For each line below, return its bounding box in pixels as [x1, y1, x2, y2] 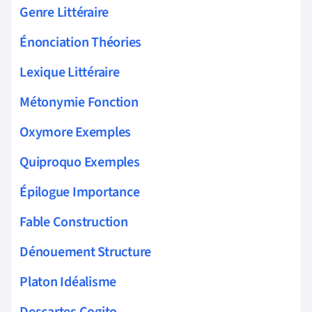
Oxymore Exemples [19, 122, 132, 142]
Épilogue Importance [19, 182, 140, 202]
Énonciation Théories [19, 32, 142, 52]
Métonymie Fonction [19, 92, 139, 112]
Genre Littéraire [19, 2, 109, 22]
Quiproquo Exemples [19, 152, 140, 172]
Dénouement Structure [19, 242, 152, 262]
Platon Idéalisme [19, 272, 117, 292]
